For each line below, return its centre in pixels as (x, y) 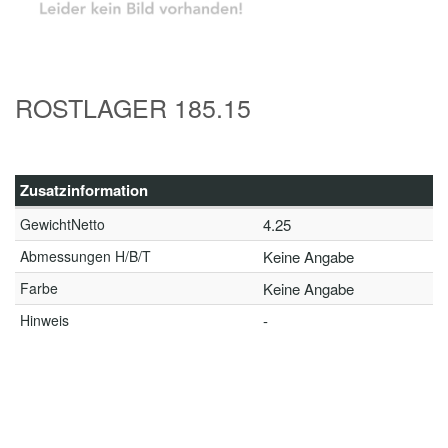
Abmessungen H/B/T (85, 256)
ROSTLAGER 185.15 (133, 107)
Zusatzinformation (84, 190)
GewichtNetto (62, 224)
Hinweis (44, 320)
